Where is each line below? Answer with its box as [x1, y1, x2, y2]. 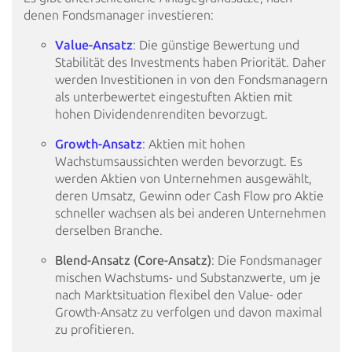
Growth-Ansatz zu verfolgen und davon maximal [55, 305, 322, 320]
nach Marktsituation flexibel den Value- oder [55, 288, 302, 302]
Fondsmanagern [235, 72, 328, 87]
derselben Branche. [55, 223, 163, 238]
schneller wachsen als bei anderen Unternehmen [55, 206, 326, 221]
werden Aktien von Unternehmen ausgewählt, [55, 171, 312, 186]
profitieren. [68, 322, 134, 337]
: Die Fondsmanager [211, 253, 322, 268]
